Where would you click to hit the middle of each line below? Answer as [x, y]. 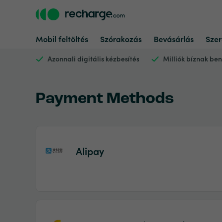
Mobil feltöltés [62, 39]
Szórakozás [121, 39]
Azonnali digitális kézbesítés [93, 58]
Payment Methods [105, 99]
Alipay [90, 151]
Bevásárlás [174, 39]
